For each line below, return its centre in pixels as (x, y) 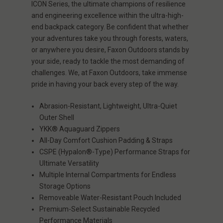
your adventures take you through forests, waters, (110, 38)
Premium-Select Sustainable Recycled (100, 209)
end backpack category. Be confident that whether (110, 27)
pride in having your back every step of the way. (105, 84)
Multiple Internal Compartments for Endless (108, 174)
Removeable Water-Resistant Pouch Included (111, 197)
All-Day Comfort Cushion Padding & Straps (106, 140)
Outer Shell (57, 117)
